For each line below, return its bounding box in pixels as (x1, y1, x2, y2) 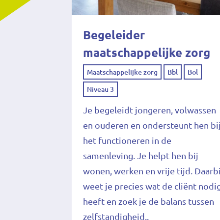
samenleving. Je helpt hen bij (83, 150, 199, 161)
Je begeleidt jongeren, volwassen (83, 105, 217, 115)
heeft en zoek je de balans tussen (83, 196, 215, 206)
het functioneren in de (83, 135, 172, 145)
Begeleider (83, 28, 145, 42)
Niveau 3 (87, 85, 114, 93)
